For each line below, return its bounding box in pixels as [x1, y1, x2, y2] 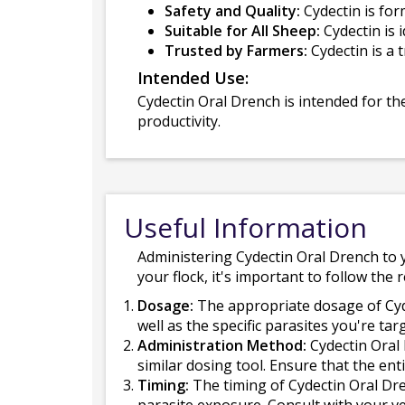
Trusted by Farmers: [165, 41, 307, 61]
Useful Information [124, 209, 367, 246]
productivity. [137, 111, 221, 131]
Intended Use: [137, 67, 249, 89]
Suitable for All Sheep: [165, 21, 320, 41]
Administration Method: [137, 335, 306, 355]
